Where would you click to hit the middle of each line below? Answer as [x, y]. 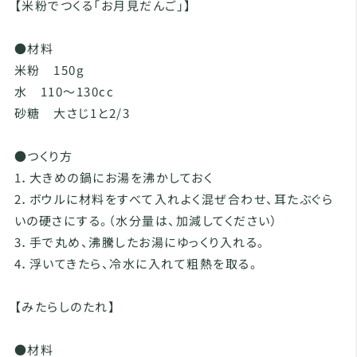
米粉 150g [49, 70]
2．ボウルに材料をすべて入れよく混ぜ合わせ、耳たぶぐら [174, 199]
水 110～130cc [64, 92]
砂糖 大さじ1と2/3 [72, 113]
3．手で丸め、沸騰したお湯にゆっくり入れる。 [139, 242]
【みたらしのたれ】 [65, 307]
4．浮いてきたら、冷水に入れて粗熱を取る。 [136, 264]
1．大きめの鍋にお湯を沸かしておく [114, 178]
